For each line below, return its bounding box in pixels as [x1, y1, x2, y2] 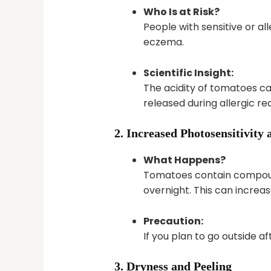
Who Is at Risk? [143, 5, 220, 19]
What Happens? [143, 153, 226, 168]
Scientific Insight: [143, 65, 233, 80]
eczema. [143, 35, 184, 50]
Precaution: [143, 214, 203, 228]
